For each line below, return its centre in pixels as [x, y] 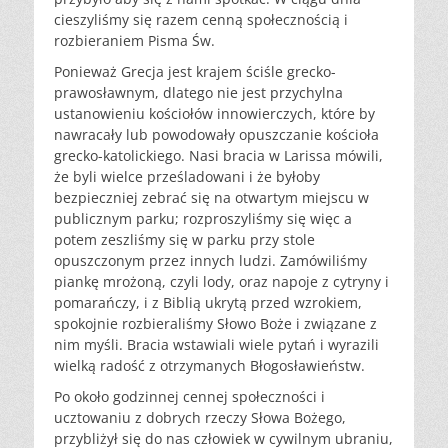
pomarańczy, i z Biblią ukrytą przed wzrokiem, [208, 303]
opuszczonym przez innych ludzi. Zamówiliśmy [210, 261]
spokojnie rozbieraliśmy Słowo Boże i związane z [215, 324]
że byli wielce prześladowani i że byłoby [187, 177]
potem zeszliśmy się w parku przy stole [184, 240]
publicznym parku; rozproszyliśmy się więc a [203, 219]
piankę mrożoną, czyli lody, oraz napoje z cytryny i [221, 282]
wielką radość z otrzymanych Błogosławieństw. [209, 366]
